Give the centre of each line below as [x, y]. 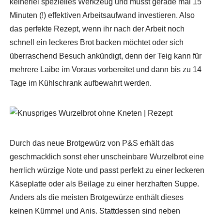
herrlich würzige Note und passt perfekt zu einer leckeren [107, 170]
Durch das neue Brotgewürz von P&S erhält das [92, 143]
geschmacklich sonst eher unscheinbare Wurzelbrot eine [107, 156]
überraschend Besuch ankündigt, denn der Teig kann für [106, 56]
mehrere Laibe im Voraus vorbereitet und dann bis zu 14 [106, 69]
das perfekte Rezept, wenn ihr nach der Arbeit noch [97, 29]
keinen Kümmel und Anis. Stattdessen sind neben [95, 211]
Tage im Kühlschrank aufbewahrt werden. [81, 83]
